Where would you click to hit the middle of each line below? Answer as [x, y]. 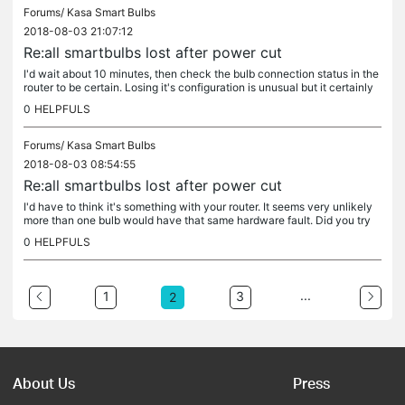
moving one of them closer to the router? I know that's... [162, 234]
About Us [44, 383]
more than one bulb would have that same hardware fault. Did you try [197, 220]
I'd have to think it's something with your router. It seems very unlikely [198, 207]
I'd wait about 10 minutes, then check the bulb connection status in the [201, 74]
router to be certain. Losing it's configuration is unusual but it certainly [198, 87]
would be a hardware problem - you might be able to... [159, 101]
